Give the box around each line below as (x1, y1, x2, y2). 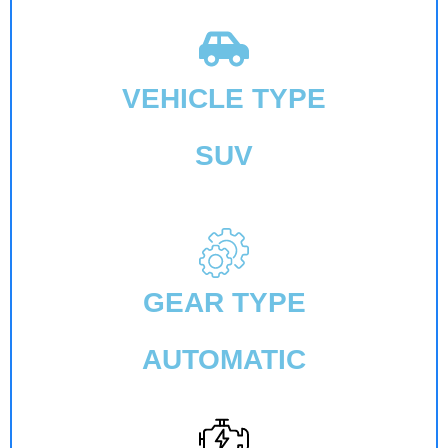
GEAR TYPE (142, 286, 306, 318)
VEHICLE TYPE (122, 82, 326, 114)
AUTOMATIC (142, 343, 306, 375)
